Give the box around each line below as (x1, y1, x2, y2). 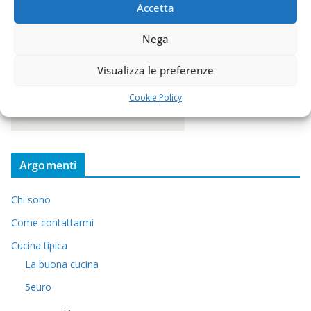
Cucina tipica (11, 238, 67, 252)
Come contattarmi (11, 215, 94, 229)
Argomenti (19, 157, 77, 173)
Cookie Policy (129, 91, 182, 103)
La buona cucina (25, 257, 99, 271)
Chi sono (11, 192, 51, 206)
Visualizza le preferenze (97, 63, 214, 77)
